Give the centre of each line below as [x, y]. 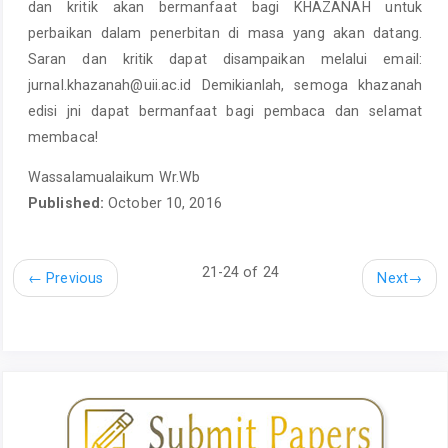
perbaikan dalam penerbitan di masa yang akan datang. [225, 32]
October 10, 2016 [165, 203]
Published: [68, 203]
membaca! [63, 136]
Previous [73, 278]
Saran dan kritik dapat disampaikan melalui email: [225, 58]
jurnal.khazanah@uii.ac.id [110, 84]
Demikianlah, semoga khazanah [306, 84]
